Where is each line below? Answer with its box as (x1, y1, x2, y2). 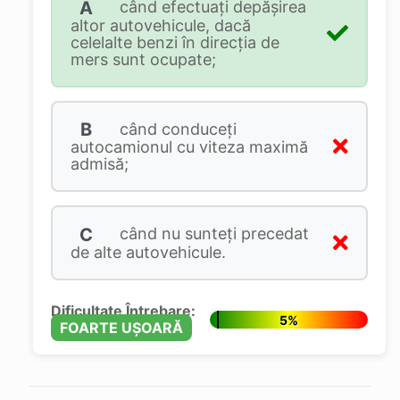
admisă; (70, 154, 129, 174)
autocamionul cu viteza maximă (70, 137, 308, 157)
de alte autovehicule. (70, 242, 226, 262)
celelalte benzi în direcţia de (70, 32, 279, 52)
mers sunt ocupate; (70, 49, 216, 69)
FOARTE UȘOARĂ (59, 318, 183, 337)
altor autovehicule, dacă (70, 15, 251, 35)
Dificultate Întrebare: (50, 301, 196, 320)
